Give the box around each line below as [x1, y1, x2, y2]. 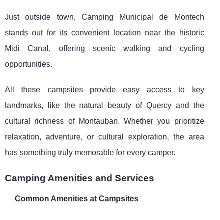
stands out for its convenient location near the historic [5, 28, 204, 37]
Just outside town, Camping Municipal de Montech [5, 13, 204, 22]
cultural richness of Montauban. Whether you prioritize [5, 117, 204, 126]
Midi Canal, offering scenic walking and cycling [5, 44, 204, 53]
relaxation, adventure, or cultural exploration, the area [5, 133, 204, 141]
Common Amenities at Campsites [15, 194, 138, 203]
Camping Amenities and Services [5, 173, 154, 184]
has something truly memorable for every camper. [5, 148, 175, 157]
